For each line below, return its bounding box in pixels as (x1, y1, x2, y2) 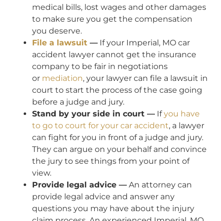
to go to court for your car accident (32, 121, 169, 131)
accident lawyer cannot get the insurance (32, 50, 196, 60)
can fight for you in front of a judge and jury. (32, 133, 203, 143)
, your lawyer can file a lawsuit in (83, 74, 208, 83)
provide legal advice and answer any (32, 192, 175, 202)
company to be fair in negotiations (32, 62, 168, 72)
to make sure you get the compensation (32, 14, 192, 24)
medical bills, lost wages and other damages (32, 2, 206, 12)
